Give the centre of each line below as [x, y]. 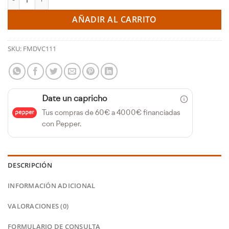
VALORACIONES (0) [38, 206]
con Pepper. [62, 124]
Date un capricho [75, 99]
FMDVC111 [40, 48]
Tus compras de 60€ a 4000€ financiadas [111, 113]
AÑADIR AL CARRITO [114, 20]
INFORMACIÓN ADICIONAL [52, 185]
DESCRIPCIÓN [30, 165]
